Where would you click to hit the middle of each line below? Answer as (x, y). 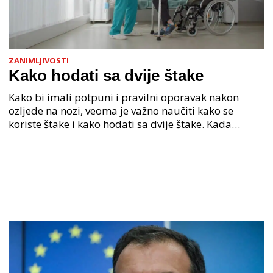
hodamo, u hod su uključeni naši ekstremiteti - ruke (133, 137)
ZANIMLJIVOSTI (39, 60)
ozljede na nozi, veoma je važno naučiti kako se (121, 110)
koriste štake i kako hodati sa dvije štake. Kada (120, 124)
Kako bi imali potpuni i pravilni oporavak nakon (124, 97)
